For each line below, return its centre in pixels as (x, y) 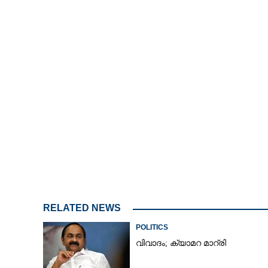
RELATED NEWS (82, 208)
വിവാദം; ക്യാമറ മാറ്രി (181, 243)
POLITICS (152, 227)
